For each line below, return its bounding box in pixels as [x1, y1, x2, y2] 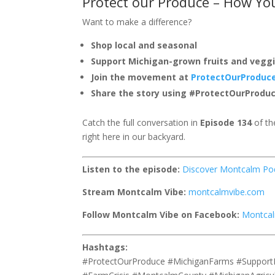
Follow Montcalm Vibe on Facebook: [82, 208, 240, 220]
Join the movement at [91, 71, 192, 83]
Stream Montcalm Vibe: [82, 185, 187, 198]
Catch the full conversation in [82, 116, 201, 128]
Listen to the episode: [82, 163, 180, 175]
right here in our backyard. [82, 130, 186, 142]
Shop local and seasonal [91, 39, 198, 51]
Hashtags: [82, 241, 128, 253]
